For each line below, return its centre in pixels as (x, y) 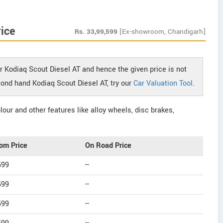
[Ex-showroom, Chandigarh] (163, 32)
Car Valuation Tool (163, 83)
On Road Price (108, 146)
